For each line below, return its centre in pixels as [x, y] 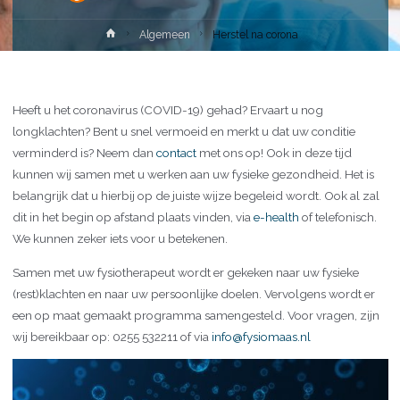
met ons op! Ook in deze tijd [274, 153]
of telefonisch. [337, 217]
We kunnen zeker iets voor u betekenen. [120, 238]
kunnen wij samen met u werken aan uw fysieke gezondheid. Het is [193, 174]
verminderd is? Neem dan [84, 153]
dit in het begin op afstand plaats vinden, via [133, 217]
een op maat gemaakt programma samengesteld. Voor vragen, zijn [196, 315]
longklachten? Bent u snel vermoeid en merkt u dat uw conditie [183, 131]
